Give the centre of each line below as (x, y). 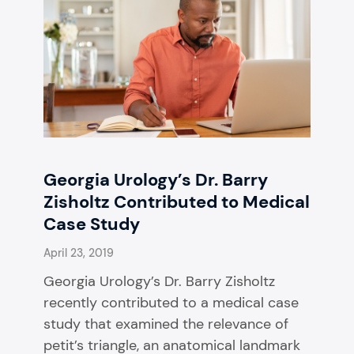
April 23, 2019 (79, 252)
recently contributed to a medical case (171, 302)
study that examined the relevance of (166, 324)
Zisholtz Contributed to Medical (177, 201)
